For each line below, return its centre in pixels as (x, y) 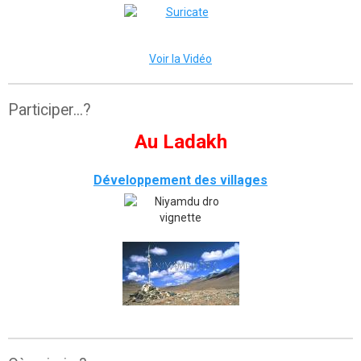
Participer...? (50, 110)
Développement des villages (180, 180)
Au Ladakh (180, 142)
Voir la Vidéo (180, 59)
